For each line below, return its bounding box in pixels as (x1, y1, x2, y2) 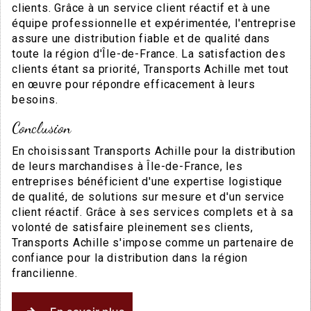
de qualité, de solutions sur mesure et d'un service (12, 190, 285, 203)
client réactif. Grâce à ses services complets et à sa (12, 205, 294, 219)
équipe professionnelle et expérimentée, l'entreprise (12, 16, 296, 30)
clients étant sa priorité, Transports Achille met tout (12, 62, 289, 76)
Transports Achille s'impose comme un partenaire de (12, 235, 294, 249)
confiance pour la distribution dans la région (12, 251, 248, 264)
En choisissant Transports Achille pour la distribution (12, 144, 296, 158)
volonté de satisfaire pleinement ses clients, (12, 220, 253, 234)
